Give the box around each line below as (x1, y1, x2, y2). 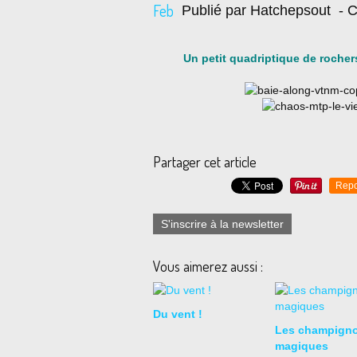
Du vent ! (153, 308, 202, 320)
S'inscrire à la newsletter (161, 218, 284, 230)
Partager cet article (153, 153, 257, 171)
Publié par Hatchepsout (182, 2, 331, 18)
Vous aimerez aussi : (153, 257, 263, 275)
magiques (274, 339, 328, 352)
